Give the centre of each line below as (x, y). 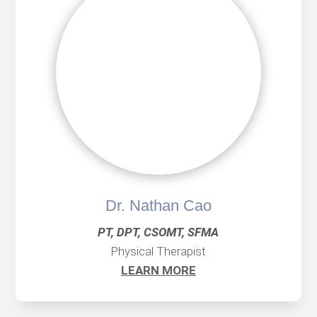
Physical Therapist (158, 252)
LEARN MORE (158, 271)
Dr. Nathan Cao (158, 206)
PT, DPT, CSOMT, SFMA (158, 232)
